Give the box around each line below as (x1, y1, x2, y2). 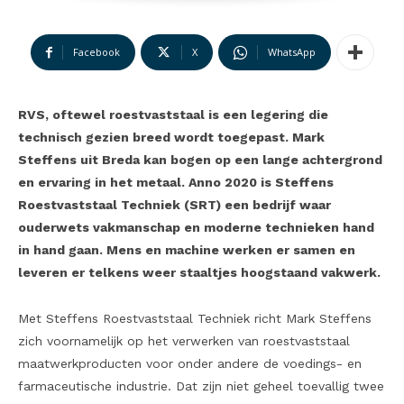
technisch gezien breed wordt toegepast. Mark (18, 130, 325, 145)
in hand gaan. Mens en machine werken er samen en (18, 243, 355, 258)
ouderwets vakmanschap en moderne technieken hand (18, 220, 374, 235)
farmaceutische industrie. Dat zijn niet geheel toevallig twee (18, 379, 384, 394)
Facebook (72, 45, 120, 60)
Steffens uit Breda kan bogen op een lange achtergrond (18, 152, 382, 168)
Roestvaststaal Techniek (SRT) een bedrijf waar (18, 197, 331, 213)
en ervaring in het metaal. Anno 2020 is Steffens (18, 175, 334, 190)
